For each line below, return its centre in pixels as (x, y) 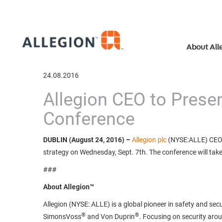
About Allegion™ (69, 187)
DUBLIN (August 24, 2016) (84, 140)
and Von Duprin (110, 217)
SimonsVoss (62, 217)
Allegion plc (149, 140)
